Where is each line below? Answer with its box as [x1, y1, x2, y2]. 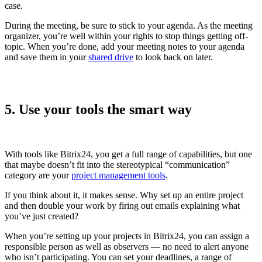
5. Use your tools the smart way [5, 102, 192, 118]
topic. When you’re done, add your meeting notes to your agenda [5, 42, 244, 52]
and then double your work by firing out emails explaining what [5, 201, 240, 211]
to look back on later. [133, 52, 213, 63]
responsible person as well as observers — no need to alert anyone [5, 242, 249, 252]
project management [71, 170, 146, 181]
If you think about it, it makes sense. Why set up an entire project [5, 190, 243, 201]
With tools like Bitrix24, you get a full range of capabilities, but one [5, 149, 252, 160]
